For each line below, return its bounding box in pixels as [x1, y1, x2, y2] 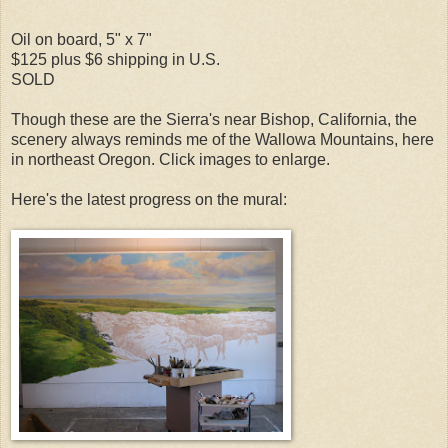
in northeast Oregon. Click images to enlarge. [11, 150, 330, 168]
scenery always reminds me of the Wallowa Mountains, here [11, 130, 434, 148]
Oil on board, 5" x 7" [11, 30, 152, 48]
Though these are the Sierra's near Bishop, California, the [11, 110, 417, 128]
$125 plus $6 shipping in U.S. [11, 50, 220, 68]
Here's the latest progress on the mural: [11, 190, 287, 208]
